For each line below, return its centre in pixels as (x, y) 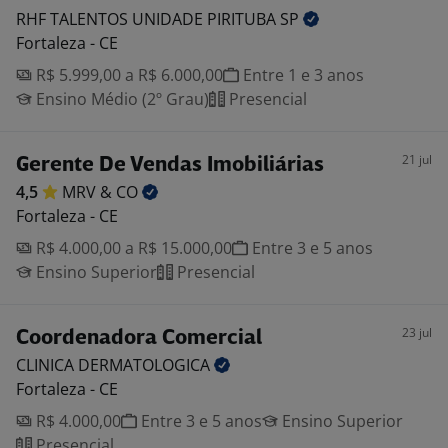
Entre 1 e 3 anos (301, 75)
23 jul (417, 332)
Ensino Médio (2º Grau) (120, 99)
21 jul (417, 159)
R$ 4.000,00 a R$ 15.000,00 (132, 248)
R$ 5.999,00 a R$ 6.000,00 (127, 75)
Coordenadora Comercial (139, 338)
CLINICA (47, 365)
